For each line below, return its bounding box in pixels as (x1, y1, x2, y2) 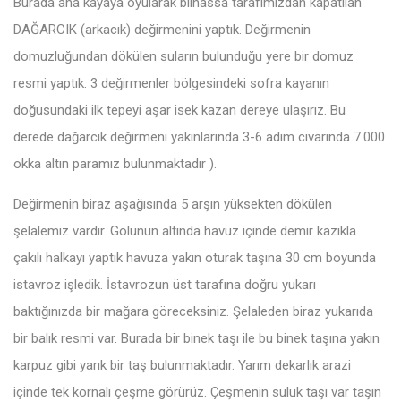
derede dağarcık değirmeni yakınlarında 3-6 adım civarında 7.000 (13, 128, 385, 145)
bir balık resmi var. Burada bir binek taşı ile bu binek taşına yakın (13, 329, 380, 346)
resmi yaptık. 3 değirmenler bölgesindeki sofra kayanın (13, 74, 329, 91)
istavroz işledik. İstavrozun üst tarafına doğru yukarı (13, 276, 316, 293)
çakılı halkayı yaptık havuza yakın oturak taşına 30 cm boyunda (13, 249, 376, 266)
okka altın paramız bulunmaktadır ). (13, 155, 217, 172)
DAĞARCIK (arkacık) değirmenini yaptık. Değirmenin (13, 21, 311, 38)
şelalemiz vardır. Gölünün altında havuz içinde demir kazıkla (13, 222, 356, 239)
